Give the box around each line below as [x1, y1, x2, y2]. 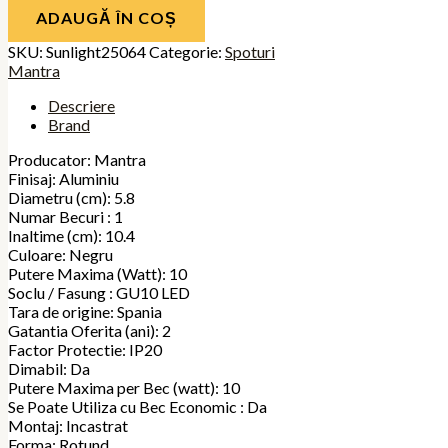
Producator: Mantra [8, 150, 146, 170]
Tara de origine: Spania [8, 302, 162, 322]
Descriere [48, 96, 115, 116]
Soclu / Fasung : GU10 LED [8, 283, 190, 303]
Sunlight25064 [46, 42, 146, 62]
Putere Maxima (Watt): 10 [8, 264, 187, 284]
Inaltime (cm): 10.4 [8, 226, 135, 246]
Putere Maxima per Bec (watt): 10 [8, 378, 240, 398]
